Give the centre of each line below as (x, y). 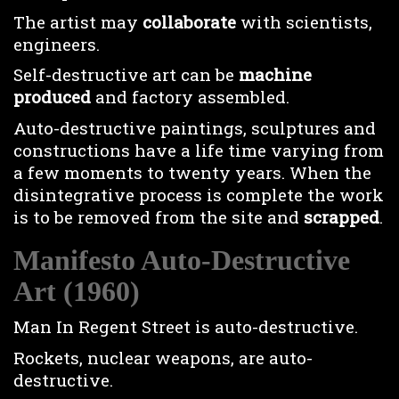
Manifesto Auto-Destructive (182, 260)
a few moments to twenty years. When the (192, 172)
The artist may (78, 21)
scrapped (342, 216)
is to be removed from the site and (159, 216)
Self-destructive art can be (124, 74)
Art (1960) (77, 291)
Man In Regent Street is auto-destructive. (186, 326)
